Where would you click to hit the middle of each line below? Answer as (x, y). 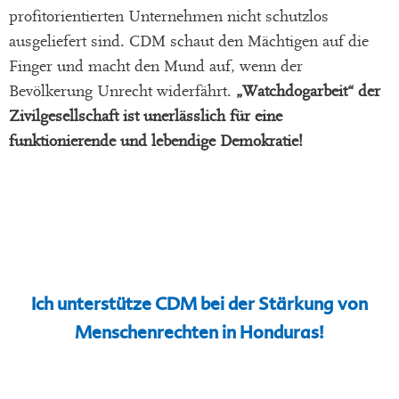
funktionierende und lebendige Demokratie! (156, 142)
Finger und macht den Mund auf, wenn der (156, 67)
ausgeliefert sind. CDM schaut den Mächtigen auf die (189, 42)
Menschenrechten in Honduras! (199, 333)
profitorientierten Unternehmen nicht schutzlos (169, 17)
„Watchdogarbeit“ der (308, 92)
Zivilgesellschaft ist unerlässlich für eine (146, 117)
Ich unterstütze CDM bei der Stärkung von (199, 305)
